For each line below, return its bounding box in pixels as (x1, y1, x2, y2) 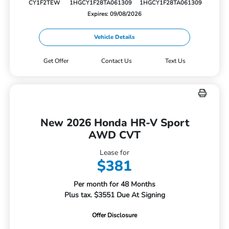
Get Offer (43, 57, 68, 65)
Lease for (100, 148, 129, 158)
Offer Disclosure (92, 211, 137, 220)
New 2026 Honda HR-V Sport (40, 116, 189, 130)
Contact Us (101, 57, 132, 65)
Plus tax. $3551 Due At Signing (64, 190, 165, 200)
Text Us (165, 57, 186, 65)
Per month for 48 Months (74, 179, 155, 190)
